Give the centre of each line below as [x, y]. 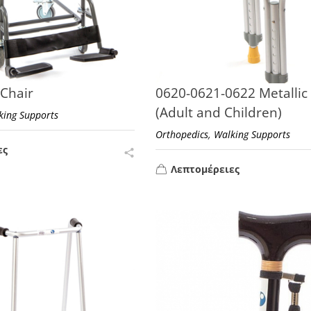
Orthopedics [182, 135]
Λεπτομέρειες [205, 169]
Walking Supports [252, 135]
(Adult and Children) [218, 113]
